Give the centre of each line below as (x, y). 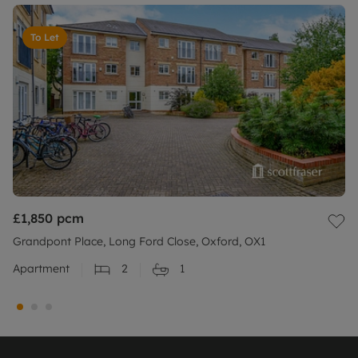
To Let (45, 38)
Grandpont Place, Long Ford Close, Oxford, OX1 (139, 242)
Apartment (41, 269)
